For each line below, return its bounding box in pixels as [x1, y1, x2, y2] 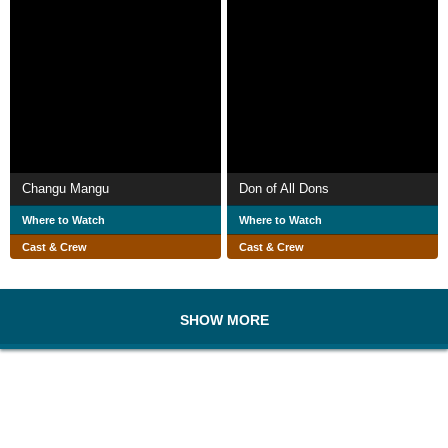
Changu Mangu [22, 180, 109, 196]
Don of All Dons [239, 180, 329, 196]
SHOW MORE [179, 311, 269, 328]
